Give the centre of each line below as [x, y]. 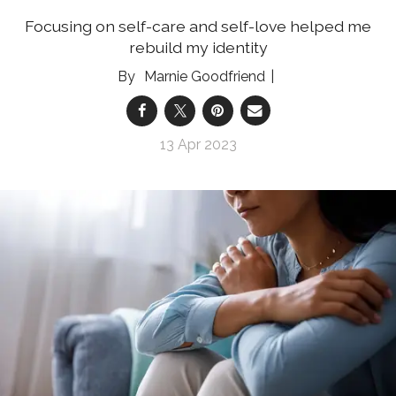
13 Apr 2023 [198, 144]
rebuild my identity [198, 47]
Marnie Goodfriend [204, 76]
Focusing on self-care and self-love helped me [198, 26]
